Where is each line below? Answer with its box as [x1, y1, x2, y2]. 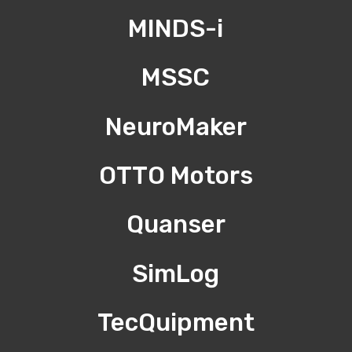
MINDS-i [128, 13, 224, 43]
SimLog [132, 258, 220, 288]
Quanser [126, 210, 225, 240]
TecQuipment [97, 308, 255, 338]
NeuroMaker [104, 112, 247, 141]
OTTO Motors [98, 161, 253, 191]
